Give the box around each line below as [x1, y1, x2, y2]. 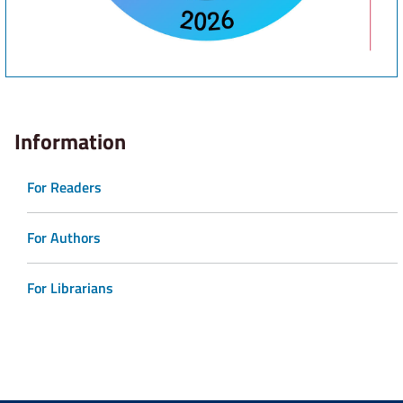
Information [14, 125, 126, 158]
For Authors [27, 227, 101, 249]
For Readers [27, 176, 102, 199]
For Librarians [27, 277, 113, 300]
